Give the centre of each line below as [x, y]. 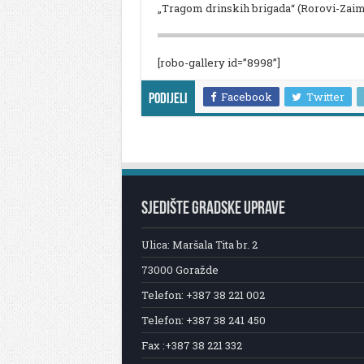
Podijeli [168, 99]
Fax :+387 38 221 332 [191, 345]
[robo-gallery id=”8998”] [219, 62]
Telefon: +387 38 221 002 [203, 295]
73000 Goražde [180, 269]
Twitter [325, 96]
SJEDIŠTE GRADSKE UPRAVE [213, 209]
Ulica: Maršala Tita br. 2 [199, 244]
